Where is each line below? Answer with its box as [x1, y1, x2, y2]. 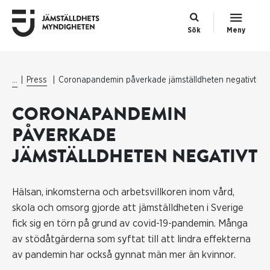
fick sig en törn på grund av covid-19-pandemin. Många [12, 218, 248, 228]
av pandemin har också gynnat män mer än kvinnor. [12, 250, 236, 260]
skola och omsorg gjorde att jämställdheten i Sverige [12, 202, 243, 213]
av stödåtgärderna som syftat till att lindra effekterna [12, 234, 251, 244]
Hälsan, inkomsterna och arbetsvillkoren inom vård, [12, 187, 234, 197]
